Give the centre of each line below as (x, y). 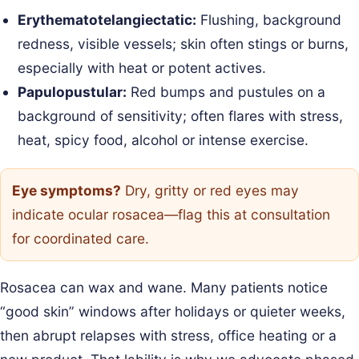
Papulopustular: (73, 92)
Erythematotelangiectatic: (107, 20)
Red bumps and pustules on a (226, 92)
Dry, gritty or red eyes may (210, 190)
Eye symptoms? (67, 190)
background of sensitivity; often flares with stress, (181, 116)
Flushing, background (269, 20)
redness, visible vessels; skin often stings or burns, (184, 44)
